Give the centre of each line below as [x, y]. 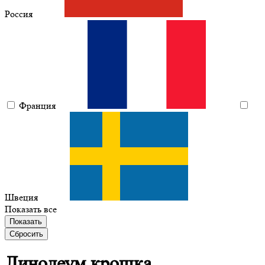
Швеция [22, 197]
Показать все [31, 209]
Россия [20, 14]
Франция [38, 106]
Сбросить [26, 234]
